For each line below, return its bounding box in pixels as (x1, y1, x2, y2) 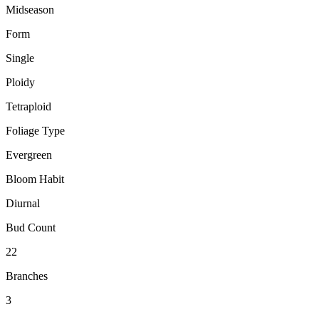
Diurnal (6, 197, 40, 210)
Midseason (6, 4, 54, 16)
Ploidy (6, 76, 35, 89)
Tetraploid (6, 100, 51, 113)
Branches (6, 270, 48, 283)
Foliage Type (6, 125, 65, 137)
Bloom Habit (6, 173, 64, 186)
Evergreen (6, 149, 52, 162)
